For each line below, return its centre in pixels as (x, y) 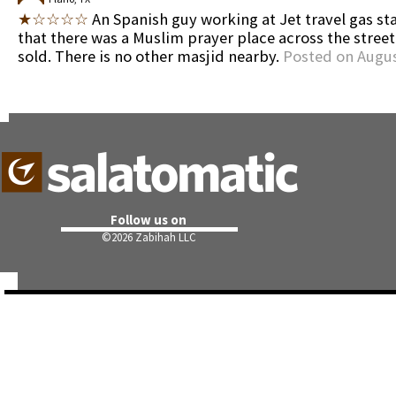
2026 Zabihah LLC (154, 237)
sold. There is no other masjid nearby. (150, 56)
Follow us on (149, 220)
